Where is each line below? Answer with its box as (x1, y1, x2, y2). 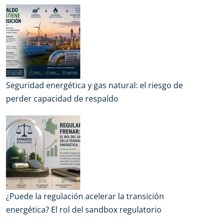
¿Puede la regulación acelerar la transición (6, 191, 164, 202)
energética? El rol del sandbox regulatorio (6, 204, 162, 216)
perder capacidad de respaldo (6, 93, 118, 105)
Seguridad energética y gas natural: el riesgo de (6, 80, 183, 91)
